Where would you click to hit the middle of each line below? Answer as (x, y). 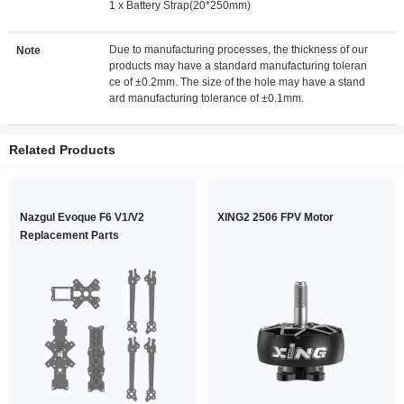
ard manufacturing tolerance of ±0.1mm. (207, 98)
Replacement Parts (69, 235)
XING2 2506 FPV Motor (275, 217)
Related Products (62, 150)
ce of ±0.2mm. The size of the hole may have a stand (238, 82)
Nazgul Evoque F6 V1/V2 (82, 217)
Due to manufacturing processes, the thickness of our (239, 50)
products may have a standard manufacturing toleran (239, 66)
